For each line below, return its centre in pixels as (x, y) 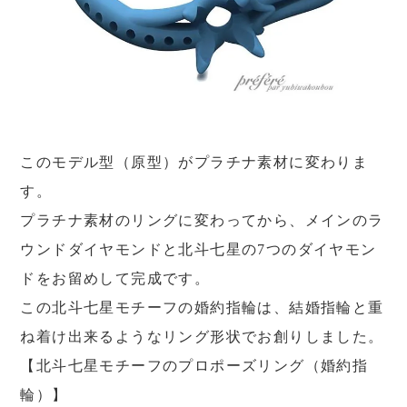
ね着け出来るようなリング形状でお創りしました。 (202, 337)
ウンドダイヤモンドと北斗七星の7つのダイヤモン (199, 250)
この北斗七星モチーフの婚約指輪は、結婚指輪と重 (202, 308)
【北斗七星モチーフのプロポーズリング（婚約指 (194, 366)
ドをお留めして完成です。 (115, 279)
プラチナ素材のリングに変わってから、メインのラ (202, 221)
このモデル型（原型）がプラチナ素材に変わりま (194, 163)
